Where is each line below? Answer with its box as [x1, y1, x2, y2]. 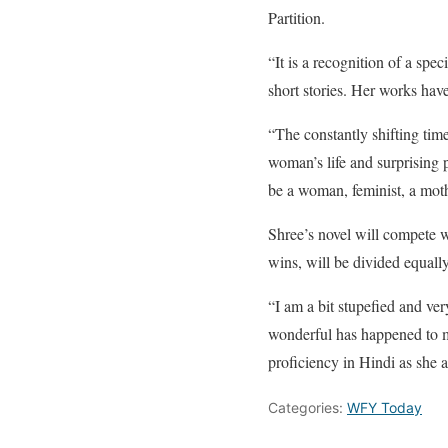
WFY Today [347, 399, 422, 416]
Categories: [268, 399, 347, 416]
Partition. [268, 7, 325, 28]
